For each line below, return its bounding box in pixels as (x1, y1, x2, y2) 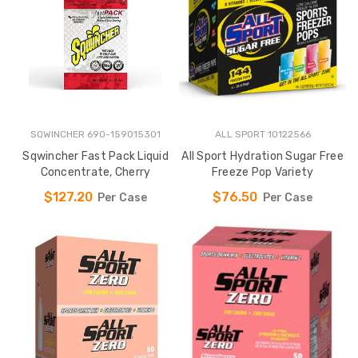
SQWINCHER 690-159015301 (30, 129, 161, 141)
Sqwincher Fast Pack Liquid (22, 149, 169, 164)
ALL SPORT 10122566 (214, 129, 311, 141)
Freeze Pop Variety (211, 165, 314, 180)
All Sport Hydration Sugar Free (181, 149, 344, 164)
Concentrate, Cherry (40, 165, 151, 180)
